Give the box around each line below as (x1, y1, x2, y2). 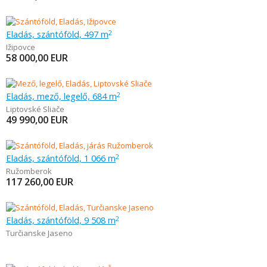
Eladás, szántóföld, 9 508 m (6, 214, 116, 226)
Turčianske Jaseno (6, 228, 73, 238)
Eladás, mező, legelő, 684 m (6, 90, 117, 102)
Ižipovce (6, 42, 35, 52)
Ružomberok (6, 166, 52, 176)
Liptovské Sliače (6, 104, 64, 114)
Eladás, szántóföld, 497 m (6, 28, 108, 40)
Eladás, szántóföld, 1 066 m (6, 152, 116, 164)
